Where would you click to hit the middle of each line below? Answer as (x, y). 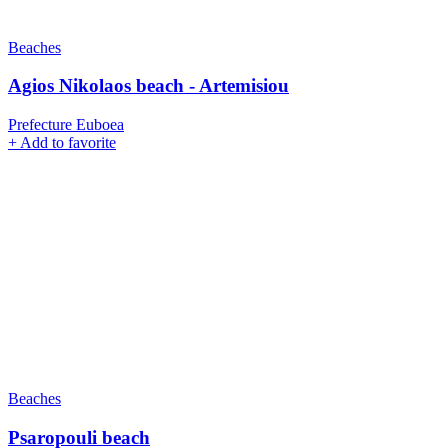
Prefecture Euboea (66, 125)
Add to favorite (68, 143)
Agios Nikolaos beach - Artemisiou (148, 86)
